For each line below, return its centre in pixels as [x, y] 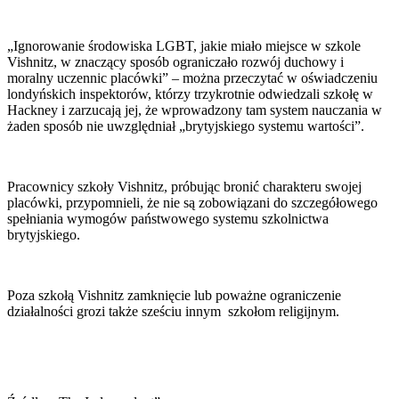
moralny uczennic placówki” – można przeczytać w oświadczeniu [192, 77]
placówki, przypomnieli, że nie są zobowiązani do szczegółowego [192, 202]
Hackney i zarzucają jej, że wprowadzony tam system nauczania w [195, 110]
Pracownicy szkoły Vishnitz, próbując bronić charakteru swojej [184, 186]
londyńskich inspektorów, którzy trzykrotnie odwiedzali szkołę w [190, 94]
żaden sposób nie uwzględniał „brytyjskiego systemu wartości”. [186, 126]
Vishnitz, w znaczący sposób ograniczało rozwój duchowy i [175, 61]
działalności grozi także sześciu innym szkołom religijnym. [173, 311]
